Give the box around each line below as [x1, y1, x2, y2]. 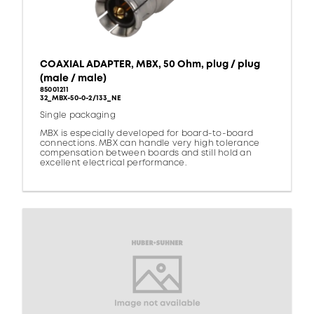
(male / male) [40, 71, 107, 86]
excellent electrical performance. [40, 157, 186, 170]
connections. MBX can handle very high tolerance [40, 137, 260, 150]
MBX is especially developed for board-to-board [40, 128, 254, 140]
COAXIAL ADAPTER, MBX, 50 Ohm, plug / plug [40, 57, 260, 71]
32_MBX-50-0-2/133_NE [40, 93, 121, 104]
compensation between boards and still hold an [40, 147, 252, 160]
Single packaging [40, 109, 116, 122]
